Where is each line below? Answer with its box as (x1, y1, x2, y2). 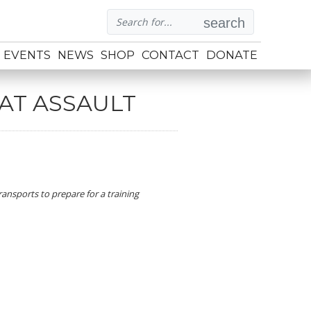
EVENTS (3, 48, 51, 62)
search (203, 15, 245, 31)
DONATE (206, 48, 258, 62)
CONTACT (142, 48, 199, 62)
